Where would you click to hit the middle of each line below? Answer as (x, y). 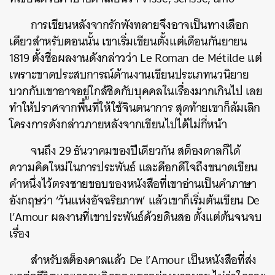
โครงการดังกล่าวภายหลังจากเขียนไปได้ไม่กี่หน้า (118, 125)
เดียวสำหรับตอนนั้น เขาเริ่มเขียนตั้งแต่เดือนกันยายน (128, 42)
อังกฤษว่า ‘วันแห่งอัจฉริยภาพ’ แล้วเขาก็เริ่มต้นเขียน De (134, 201)
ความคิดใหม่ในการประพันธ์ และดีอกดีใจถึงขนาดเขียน (134, 168)
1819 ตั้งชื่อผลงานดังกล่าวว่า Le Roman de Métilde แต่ (136, 58)
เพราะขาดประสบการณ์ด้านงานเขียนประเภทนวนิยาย (129, 75)
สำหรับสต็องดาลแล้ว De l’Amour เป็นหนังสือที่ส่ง (144, 260)
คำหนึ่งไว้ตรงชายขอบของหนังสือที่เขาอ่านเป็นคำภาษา (133, 184)
